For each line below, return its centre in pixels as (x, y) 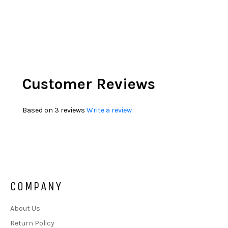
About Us (25, 209)
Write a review (109, 110)
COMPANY (36, 187)
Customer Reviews (89, 84)
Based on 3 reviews (54, 110)
